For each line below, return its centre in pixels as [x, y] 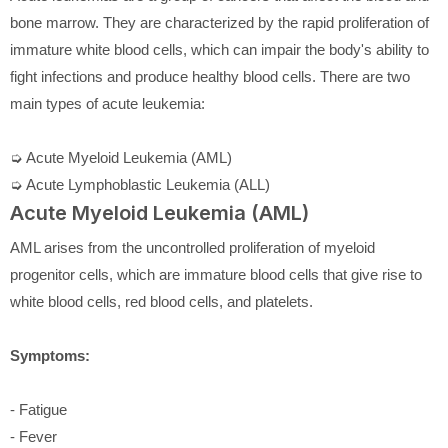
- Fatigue [38, 409]
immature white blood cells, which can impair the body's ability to [219, 49]
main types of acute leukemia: [107, 103]
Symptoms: [50, 355]
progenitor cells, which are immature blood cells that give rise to [216, 274]
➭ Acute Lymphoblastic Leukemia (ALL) [140, 184]
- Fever [33, 436]
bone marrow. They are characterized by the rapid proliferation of [219, 22]
